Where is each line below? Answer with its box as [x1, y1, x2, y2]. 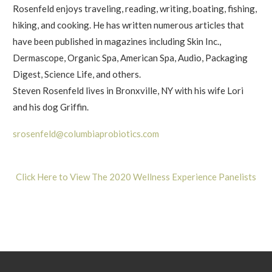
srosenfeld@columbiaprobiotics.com [13, 127, 159, 139]
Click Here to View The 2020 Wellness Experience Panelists [16, 171, 256, 182]
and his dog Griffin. [13, 101, 89, 112]
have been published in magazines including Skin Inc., [13, 35, 221, 47]
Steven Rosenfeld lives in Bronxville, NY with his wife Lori [13, 84, 243, 96]
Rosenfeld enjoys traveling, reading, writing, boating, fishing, [13, 2, 257, 14]
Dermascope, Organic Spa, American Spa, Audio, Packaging [13, 52, 248, 63]
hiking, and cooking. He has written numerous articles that [13, 19, 244, 30]
